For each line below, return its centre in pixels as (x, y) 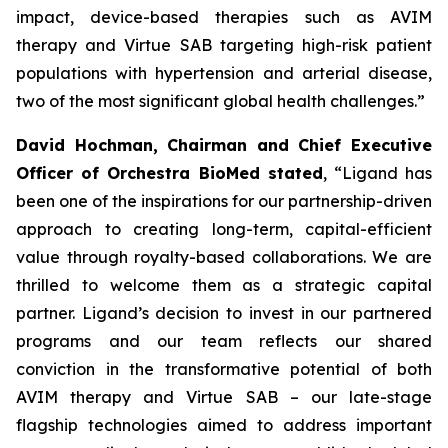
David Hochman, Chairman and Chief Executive (224, 145)
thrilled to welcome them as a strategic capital (224, 285)
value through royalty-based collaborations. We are (224, 257)
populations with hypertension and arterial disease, (224, 73)
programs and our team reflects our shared (224, 341)
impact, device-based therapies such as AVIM (224, 17)
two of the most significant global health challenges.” (220, 101)
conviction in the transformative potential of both (224, 369)
